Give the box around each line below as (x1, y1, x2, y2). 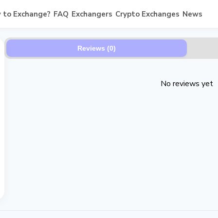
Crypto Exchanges (115, 9, 180, 19)
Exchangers (71, 9, 112, 19)
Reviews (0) (77, 44, 116, 52)
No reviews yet (161, 78, 213, 89)
